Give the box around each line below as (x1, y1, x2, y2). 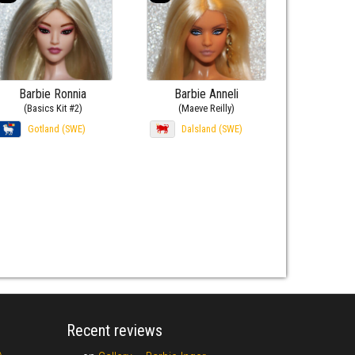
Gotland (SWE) (27, 122, 86, 135)
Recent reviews (66, 320, 162, 340)
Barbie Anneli (174, 86, 239, 101)
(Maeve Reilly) (177, 101, 235, 114)
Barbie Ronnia (19, 86, 87, 101)
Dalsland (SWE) (181, 122, 242, 135)
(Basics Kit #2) (23, 101, 82, 114)
